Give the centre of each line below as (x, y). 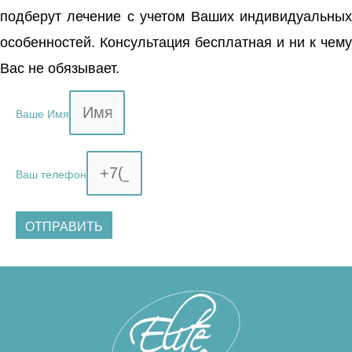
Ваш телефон (51, 175)
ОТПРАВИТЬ (64, 227)
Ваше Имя (42, 115)
